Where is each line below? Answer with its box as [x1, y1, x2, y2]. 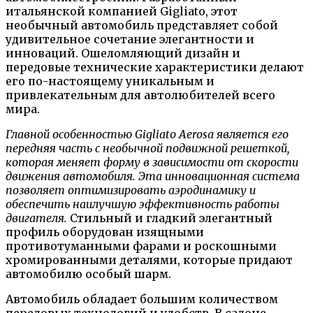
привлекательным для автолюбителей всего [6, 87, 275, 102]
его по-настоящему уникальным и [6, 73, 214, 88]
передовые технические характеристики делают [6, 59, 304, 74]
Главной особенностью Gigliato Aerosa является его [6, 126, 289, 141]
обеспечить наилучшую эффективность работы [6, 196, 279, 211]
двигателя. [6, 210, 67, 225]
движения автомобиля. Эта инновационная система [6, 168, 300, 183]
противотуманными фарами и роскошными [6, 238, 277, 253]
